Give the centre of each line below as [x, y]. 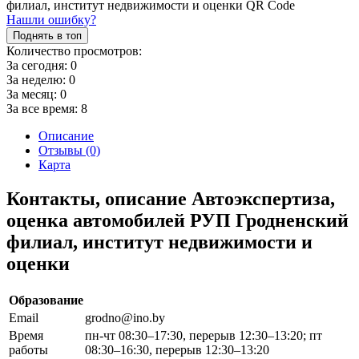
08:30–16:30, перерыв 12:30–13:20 [177, 349]
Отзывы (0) [69, 150]
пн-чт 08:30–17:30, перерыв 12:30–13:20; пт [204, 335]
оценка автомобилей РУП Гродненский [177, 220]
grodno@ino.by [125, 317]
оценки [38, 263]
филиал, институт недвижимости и [159, 242]
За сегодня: [38, 65]
